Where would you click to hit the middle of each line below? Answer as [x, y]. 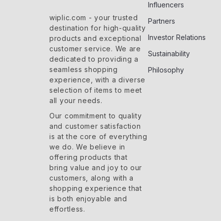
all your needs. [76, 100]
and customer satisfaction [95, 126]
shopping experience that [96, 188]
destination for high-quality [98, 28]
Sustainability [169, 54]
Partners [162, 21]
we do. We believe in [87, 147]
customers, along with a [92, 178]
